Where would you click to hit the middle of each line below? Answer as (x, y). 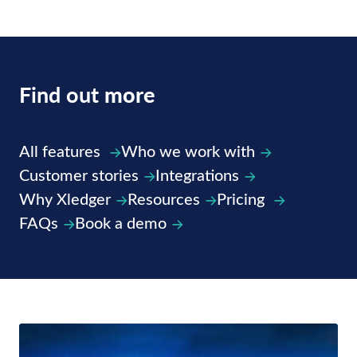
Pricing (243, 198)
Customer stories (79, 175)
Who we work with (188, 151)
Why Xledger (65, 198)
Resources (164, 198)
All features (62, 151)
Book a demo (121, 222)
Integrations (197, 175)
